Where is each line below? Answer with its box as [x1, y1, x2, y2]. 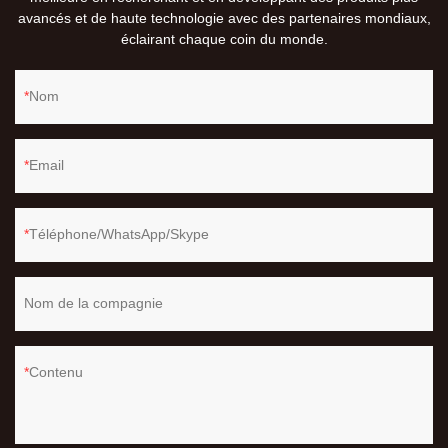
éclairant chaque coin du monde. [120, 31, 328, 48]
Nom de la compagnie [24, 295, 163, 312]
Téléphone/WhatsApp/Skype [29, 226, 209, 243]
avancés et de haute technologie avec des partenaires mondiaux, [17, 10, 431, 27]
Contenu [29, 364, 83, 381]
